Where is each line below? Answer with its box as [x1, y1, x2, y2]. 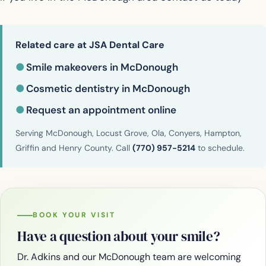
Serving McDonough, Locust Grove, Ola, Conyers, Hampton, [15, 127, 242, 138]
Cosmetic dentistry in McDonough [26, 81, 190, 95]
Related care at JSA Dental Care [15, 38, 164, 51]
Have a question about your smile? [17, 227, 220, 246]
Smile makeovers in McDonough [26, 60, 178, 74]
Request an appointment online [26, 103, 176, 116]
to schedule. [195, 142, 245, 153]
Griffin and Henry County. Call [15, 142, 132, 153]
